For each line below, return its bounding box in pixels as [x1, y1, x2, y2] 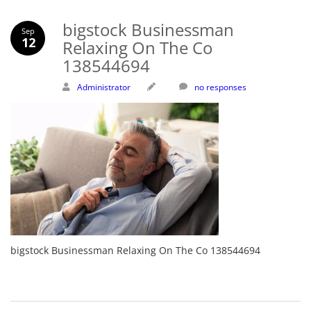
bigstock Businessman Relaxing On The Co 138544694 [10, 244, 260, 257]
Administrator [76, 81, 131, 93]
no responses [194, 81, 246, 93]
